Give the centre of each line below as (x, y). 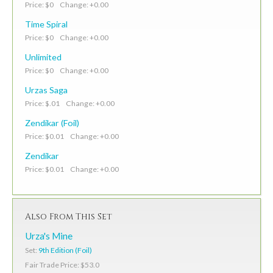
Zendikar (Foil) (52, 122)
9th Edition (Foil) (65, 250)
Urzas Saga (46, 90)
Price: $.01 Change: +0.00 (70, 103)
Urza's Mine (49, 236)
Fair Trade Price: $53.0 (62, 264)
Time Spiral (46, 24)
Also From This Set (69, 216)
